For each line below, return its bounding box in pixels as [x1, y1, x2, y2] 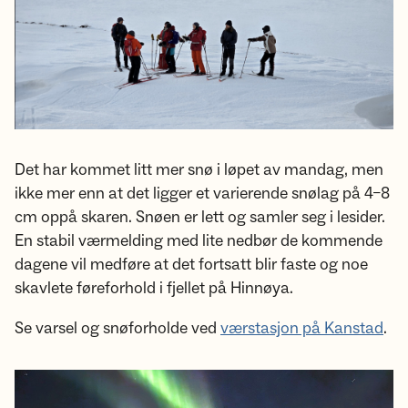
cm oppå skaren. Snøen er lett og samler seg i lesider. [15, 207, 385, 229]
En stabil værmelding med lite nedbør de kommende [15, 230, 382, 252]
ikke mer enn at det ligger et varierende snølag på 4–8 [15, 183, 390, 205]
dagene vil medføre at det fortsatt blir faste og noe [15, 254, 368, 276]
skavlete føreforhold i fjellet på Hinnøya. [15, 278, 293, 300]
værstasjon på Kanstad [220, 318, 383, 340]
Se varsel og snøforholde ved [15, 318, 220, 340]
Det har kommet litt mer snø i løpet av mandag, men [15, 159, 383, 181]
